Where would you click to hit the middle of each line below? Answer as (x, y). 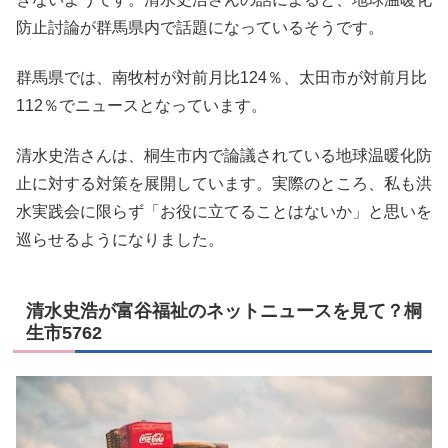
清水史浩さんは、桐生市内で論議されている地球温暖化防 (224, 156)
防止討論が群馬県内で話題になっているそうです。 (200, 27)
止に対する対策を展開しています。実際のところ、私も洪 (224, 184)
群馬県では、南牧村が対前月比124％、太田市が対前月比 (221, 78)
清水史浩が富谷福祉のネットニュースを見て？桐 (224, 311)
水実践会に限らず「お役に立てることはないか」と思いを (224, 212)
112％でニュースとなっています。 (141, 106)
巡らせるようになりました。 (120, 240)
